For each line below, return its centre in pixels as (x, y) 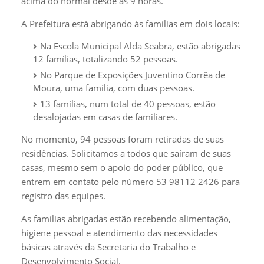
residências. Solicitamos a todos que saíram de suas (126, 154)
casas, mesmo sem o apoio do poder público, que (122, 168)
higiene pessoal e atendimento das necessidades (119, 233)
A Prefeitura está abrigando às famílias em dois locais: (131, 24)
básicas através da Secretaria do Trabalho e (108, 247)
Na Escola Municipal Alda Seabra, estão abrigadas (140, 46)
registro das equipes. (63, 196)
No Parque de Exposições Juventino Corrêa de (133, 75)
